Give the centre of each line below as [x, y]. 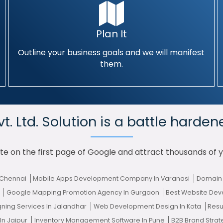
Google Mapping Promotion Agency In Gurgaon [83, 192]
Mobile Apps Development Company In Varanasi [112, 178]
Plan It [111, 34]
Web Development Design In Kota [148, 206]
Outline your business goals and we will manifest [111, 53]
